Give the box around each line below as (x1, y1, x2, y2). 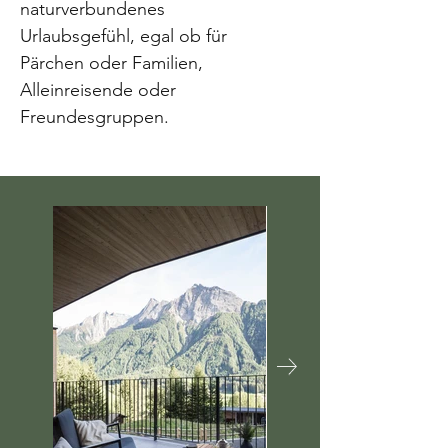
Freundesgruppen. (20, 106, 169, 128)
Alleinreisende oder (20, 79, 176, 101)
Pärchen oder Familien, (20, 52, 203, 74)
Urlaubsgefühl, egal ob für (20, 25, 227, 47)
